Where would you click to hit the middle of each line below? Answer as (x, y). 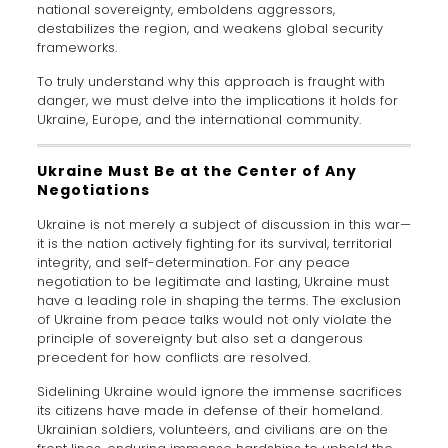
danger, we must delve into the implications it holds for (217, 101)
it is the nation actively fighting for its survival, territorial (214, 244)
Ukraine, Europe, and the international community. (198, 120)
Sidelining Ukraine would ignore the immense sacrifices (219, 392)
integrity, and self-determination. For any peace (193, 263)
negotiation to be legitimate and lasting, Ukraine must (212, 282)
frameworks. (76, 48)
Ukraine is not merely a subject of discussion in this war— (223, 225)
